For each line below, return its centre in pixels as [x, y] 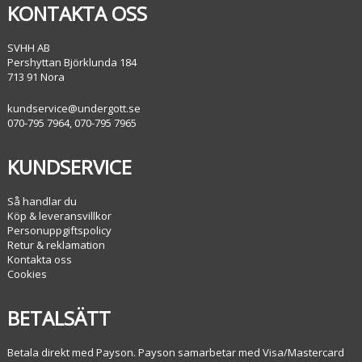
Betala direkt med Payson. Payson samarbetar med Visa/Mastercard [176, 353]
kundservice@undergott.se [74, 109]
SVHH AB [29, 48]
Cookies [27, 274]
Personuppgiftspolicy [60, 231]
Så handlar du [42, 202]
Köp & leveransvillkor [60, 216]
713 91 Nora [36, 77]
